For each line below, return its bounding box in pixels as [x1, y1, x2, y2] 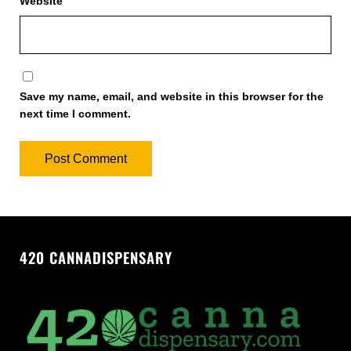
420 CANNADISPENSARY [19, 246, 172, 268]
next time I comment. [19, 107, 131, 120]
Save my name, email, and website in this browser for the [19, 89, 324, 103]
